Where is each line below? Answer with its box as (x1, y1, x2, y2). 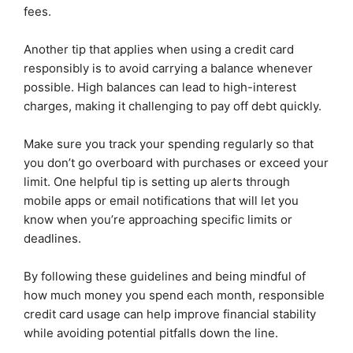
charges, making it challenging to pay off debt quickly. (24, 98, 321, 113)
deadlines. (24, 230, 81, 246)
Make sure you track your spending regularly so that (24, 136, 314, 151)
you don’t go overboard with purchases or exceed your (24, 154, 329, 170)
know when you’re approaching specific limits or (24, 211, 292, 227)
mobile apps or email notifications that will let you (24, 192, 299, 208)
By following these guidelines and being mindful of (24, 268, 306, 284)
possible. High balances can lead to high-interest (24, 79, 296, 95)
